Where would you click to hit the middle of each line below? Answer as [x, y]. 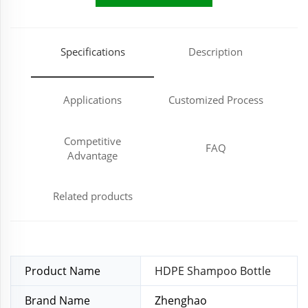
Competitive [92, 141]
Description [216, 52]
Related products [92, 196]
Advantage [92, 155]
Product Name [63, 271]
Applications [92, 100]
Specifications [92, 52]
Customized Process [216, 100]
